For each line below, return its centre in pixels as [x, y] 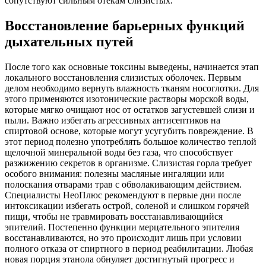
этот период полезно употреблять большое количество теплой [131, 142]
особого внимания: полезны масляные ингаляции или [115, 174]
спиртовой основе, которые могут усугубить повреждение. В [129, 131]
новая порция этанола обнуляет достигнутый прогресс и [120, 259]
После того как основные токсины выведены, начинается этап [132, 67]
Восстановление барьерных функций [125, 26]
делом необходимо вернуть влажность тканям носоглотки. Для [132, 88]
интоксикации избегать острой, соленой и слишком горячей [127, 206]
